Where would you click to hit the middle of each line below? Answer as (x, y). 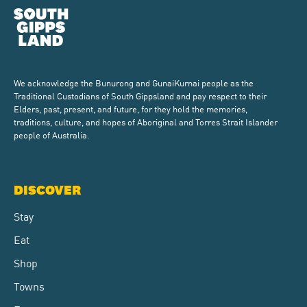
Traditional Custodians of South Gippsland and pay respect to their (140, 95)
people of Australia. (52, 134)
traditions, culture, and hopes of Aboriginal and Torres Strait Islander (146, 121)
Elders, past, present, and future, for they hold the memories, (131, 108)
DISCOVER (47, 191)
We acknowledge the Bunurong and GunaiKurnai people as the (134, 82)
